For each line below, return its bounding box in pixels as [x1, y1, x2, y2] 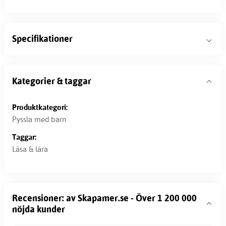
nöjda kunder [12, 203, 65, 215]
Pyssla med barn [12, 114, 66, 124]
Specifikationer [12, 33, 73, 45]
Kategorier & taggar [12, 75, 91, 87]
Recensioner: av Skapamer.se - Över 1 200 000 [12, 192, 197, 204]
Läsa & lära [12, 144, 48, 154]
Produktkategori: [12, 102, 68, 112]
